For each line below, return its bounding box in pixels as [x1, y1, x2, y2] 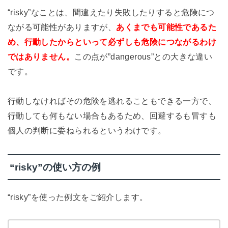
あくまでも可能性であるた [116, 22, 217, 32]
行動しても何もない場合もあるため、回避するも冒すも [7, 111, 217, 120]
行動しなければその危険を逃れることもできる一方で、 [7, 96, 217, 105]
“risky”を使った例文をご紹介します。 [7, 192, 148, 202]
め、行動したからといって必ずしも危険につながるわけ [7, 37, 217, 47]
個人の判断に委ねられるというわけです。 [7, 126, 166, 135]
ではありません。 [7, 52, 75, 62]
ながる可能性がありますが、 [7, 22, 117, 32]
